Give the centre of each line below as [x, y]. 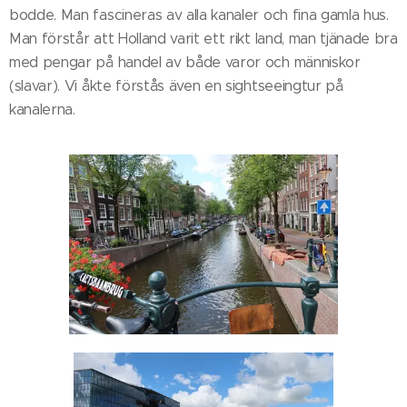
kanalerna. [42, 109]
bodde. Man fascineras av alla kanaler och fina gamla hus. [199, 15]
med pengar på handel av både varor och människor [185, 62]
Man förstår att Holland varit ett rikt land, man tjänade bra [203, 38]
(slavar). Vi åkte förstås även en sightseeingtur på [176, 85]
